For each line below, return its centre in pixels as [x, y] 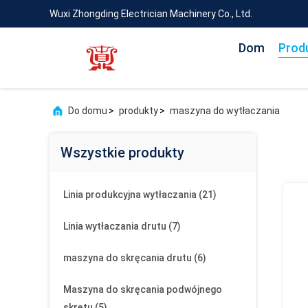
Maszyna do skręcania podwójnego [143, 289]
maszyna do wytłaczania [225, 111]
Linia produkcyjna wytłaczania [130, 195]
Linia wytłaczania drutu [115, 226]
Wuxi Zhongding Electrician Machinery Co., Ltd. [151, 14]
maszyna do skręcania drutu [128, 258]
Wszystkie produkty [122, 153]
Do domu [88, 111]
